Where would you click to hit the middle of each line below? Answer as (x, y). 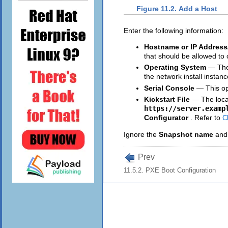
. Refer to (206, 117)
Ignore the (141, 134)
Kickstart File (167, 99)
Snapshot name (186, 134)
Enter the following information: (174, 31)
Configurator (166, 117)
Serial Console (169, 88)
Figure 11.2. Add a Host (177, 8)
